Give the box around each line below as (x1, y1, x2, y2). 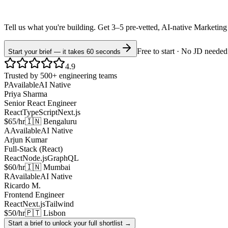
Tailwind (45, 199, 74, 209)
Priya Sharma (4, 90, 47, 99)
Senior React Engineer (4, 99, 76, 108)
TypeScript (22, 108, 58, 117)
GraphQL (47, 154, 79, 163)
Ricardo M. (4, 181, 41, 190)
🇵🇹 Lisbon (25, 209, 66, 218)
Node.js (22, 154, 47, 163)
